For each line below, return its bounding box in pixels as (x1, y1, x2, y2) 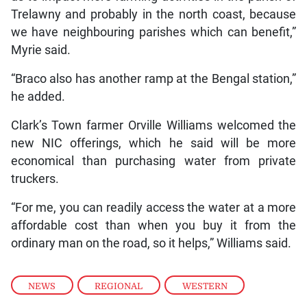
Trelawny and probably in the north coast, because (10, 8, 297, 22)
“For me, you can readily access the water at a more (10, 201, 297, 215)
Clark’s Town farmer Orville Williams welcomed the (10, 119, 297, 133)
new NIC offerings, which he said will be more (10, 136, 297, 151)
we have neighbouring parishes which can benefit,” (10, 25, 297, 40)
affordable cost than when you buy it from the (10, 219, 297, 233)
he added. (10, 90, 65, 104)
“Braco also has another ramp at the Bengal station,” (10, 72, 297, 86)
